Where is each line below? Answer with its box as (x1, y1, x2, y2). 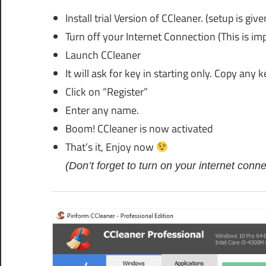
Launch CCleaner (65, 47, 141, 64)
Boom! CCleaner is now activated (65, 121, 213, 137)
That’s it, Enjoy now (65, 139, 156, 156)
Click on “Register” (65, 84, 148, 100)
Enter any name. (65, 102, 139, 119)
